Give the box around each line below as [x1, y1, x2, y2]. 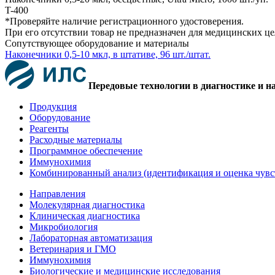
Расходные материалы [29, 134, 122, 145]
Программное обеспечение [29, 145, 142, 156]
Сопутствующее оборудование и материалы [5, 37, 189, 48]
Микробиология [29, 221, 98, 232]
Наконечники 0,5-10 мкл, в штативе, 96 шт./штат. [5, 48, 211, 60]
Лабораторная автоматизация [29, 232, 152, 243]
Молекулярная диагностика [29, 199, 145, 210]
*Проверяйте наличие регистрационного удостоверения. [5, 15, 244, 26]
